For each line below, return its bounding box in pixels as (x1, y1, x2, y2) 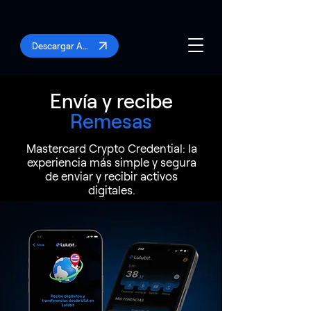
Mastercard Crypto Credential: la (26, 141, 197, 155)
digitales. (87, 183, 135, 196)
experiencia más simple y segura (26, 155, 196, 169)
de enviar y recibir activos (45, 169, 178, 183)
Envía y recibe (49, 88, 173, 112)
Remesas (70, 108, 152, 133)
